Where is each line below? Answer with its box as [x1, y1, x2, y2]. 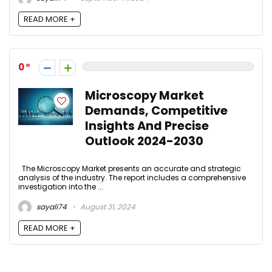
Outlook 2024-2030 [85, 133, 203, 150]
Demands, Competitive [85, 103, 228, 120]
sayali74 [35, 201, 67, 212]
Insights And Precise [85, 118, 209, 135]
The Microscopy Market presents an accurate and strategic [18, 163, 241, 174]
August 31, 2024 [78, 201, 135, 212]
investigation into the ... [18, 182, 103, 192]
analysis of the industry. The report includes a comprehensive [18, 172, 246, 183]
